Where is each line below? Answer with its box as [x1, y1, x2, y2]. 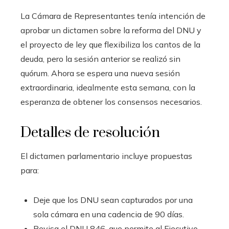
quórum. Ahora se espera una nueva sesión [20, 67, 180, 78]
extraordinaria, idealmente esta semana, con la [20, 82, 195, 93]
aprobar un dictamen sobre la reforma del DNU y [20, 25, 201, 35]
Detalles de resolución [20, 123, 160, 142]
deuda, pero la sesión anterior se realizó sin [20, 53, 180, 64]
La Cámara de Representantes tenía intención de [20, 10, 205, 21]
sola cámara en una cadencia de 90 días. [33, 209, 184, 219]
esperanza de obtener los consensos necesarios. [20, 96, 202, 107]
